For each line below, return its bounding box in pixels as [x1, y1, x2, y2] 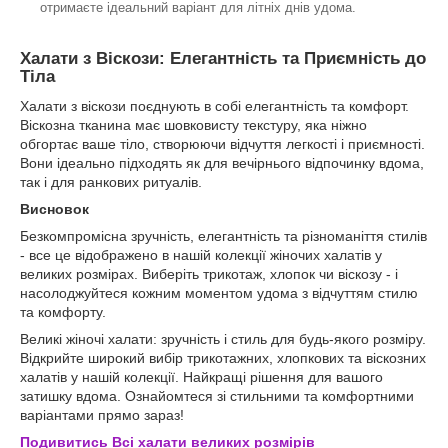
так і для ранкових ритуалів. [20, 174, 202, 191]
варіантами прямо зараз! [20, 407, 184, 424]
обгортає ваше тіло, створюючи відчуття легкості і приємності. [20, 136, 425, 153]
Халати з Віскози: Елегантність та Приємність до [20, 48, 426, 68]
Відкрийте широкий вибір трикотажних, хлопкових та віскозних [20, 350, 426, 367]
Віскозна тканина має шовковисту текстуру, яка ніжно [20, 117, 367, 134]
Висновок [20, 201, 89, 218]
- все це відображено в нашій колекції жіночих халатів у [20, 247, 382, 264]
